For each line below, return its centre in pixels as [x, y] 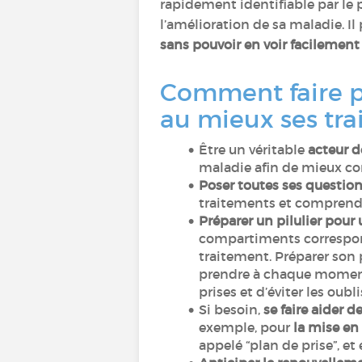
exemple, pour [246, 327]
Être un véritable [253, 149]
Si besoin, [231, 309]
